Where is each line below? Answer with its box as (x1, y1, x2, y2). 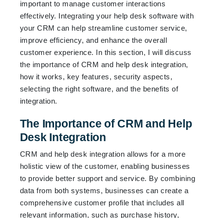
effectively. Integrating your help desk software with (19, 11, 194, 20)
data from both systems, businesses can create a (19, 186, 189, 195)
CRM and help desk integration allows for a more (19, 149, 186, 158)
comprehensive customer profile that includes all (19, 198, 184, 207)
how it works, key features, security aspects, (19, 72, 173, 81)
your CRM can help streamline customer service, (19, 23, 187, 32)
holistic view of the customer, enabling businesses (19, 162, 190, 170)
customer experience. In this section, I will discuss (19, 48, 192, 56)
